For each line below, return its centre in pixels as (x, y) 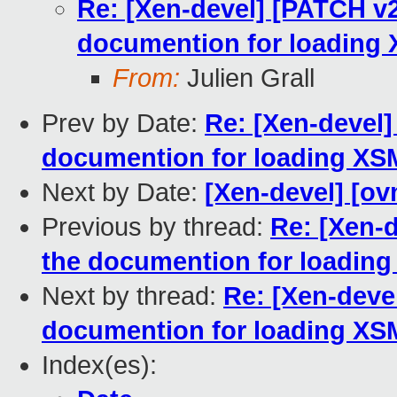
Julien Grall (247, 78)
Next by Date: (123, 193)
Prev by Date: (123, 124)
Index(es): (99, 366)
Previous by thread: (156, 227)
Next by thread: (132, 296)
